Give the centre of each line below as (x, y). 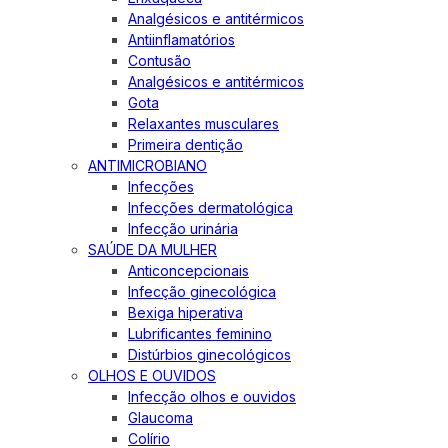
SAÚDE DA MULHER (152, 249)
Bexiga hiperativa (185, 312)
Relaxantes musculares (203, 123)
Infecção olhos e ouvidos (212, 396)
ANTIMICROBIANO (147, 165)
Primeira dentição (185, 144)
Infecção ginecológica (202, 291)
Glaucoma (160, 417)
